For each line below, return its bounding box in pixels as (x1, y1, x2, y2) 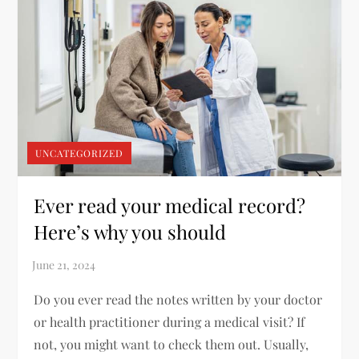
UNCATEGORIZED (35, 147, 124, 160)
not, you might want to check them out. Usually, (34, 336, 309, 353)
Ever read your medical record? (34, 192, 306, 219)
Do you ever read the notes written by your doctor (34, 291, 323, 309)
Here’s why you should (34, 219, 227, 245)
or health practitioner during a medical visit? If (34, 313, 305, 331)
